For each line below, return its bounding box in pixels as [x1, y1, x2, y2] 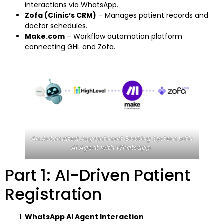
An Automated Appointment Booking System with [31, 133, 192, 143]
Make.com [25, 31, 65, 41]
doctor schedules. [25, 20, 87, 31]
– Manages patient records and [96, 10, 208, 20]
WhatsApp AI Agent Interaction [25, 211, 144, 222]
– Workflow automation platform [65, 31, 182, 41]
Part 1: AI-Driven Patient [5, 163, 190, 186]
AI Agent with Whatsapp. [71, 142, 152, 152]
